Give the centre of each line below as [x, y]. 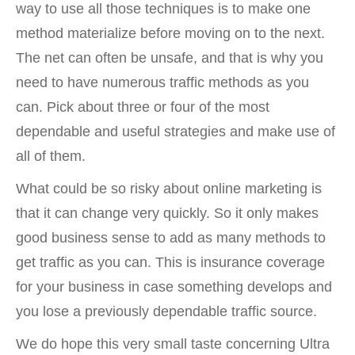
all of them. [51, 156]
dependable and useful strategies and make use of [176, 132]
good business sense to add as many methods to [171, 238]
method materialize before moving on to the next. [170, 33]
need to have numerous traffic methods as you [162, 82]
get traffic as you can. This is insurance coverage [170, 262]
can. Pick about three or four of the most [143, 107]
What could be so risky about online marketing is [169, 189]
